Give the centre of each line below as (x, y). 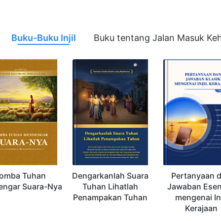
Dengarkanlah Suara (110, 176)
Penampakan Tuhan (110, 198)
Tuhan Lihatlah (110, 187)
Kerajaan (201, 208)
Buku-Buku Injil (44, 37)
